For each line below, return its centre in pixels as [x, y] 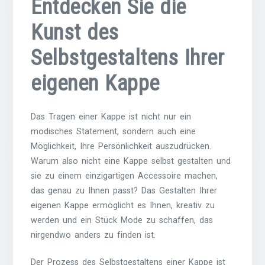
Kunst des [75, 33]
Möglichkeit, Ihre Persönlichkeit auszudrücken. [121, 146]
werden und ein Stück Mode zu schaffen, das [122, 220]
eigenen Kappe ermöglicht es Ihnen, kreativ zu [123, 205]
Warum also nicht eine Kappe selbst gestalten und [131, 161]
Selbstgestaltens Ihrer [128, 58]
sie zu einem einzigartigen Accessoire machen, [125, 176]
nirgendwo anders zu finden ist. [93, 235]
